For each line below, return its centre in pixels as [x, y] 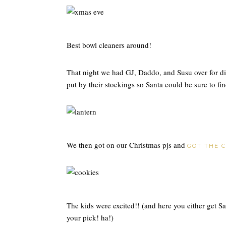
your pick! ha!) [90, 217]
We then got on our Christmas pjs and [127, 145]
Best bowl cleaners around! [109, 45]
